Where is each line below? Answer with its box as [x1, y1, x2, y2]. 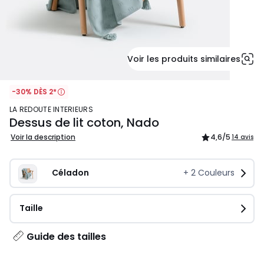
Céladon [52, 167, 89, 179]
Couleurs [196, 167, 235, 179]
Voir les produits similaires [127, 53, 240, 65]
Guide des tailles [27, 230, 106, 244]
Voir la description [11, 132, 75, 143]
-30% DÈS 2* [12, 87, 57, 97]
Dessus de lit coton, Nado [9, 114, 159, 131]
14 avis [232, 133, 253, 142]
